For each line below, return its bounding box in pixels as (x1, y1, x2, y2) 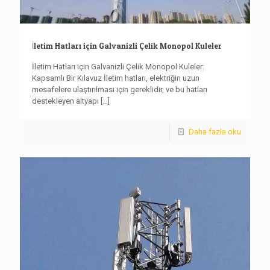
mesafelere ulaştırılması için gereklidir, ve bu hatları (32, 85, 207, 95)
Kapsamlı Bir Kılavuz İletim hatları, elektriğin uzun (32, 74, 199, 83)
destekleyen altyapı (32, 96, 99, 106)
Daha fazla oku (189, 127, 241, 137)
